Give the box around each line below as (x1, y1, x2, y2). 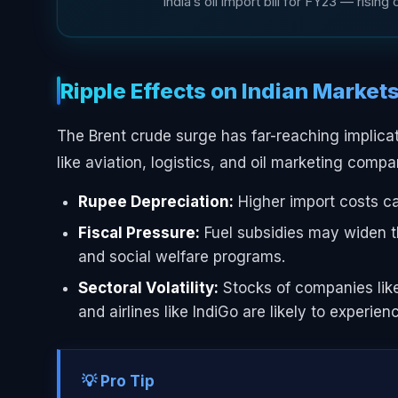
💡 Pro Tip (82, 372, 155, 390)
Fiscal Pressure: (78, 224, 200, 242)
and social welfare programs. (78, 248, 285, 266)
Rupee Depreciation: (78, 193, 234, 211)
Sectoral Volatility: (78, 279, 219, 297)
